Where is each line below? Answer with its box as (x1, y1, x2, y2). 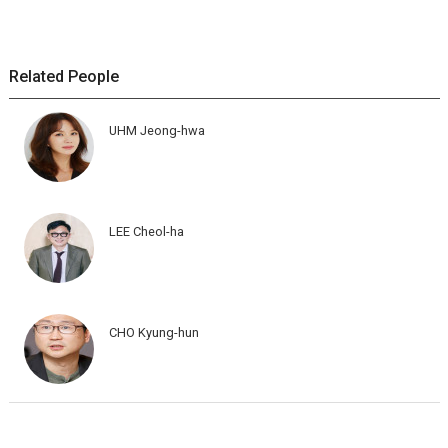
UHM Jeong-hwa (108, 122, 205, 138)
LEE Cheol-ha (108, 223, 184, 239)
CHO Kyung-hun (108, 324, 199, 340)
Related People (8, 66, 119, 86)
